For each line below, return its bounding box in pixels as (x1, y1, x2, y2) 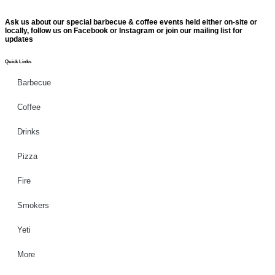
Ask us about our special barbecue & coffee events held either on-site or (5, 18, 257, 27)
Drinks (17, 127, 40, 137)
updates (5, 35, 33, 44)
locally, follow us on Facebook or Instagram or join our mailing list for (5, 26, 242, 36)
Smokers (17, 201, 49, 211)
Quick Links (5, 59, 31, 65)
